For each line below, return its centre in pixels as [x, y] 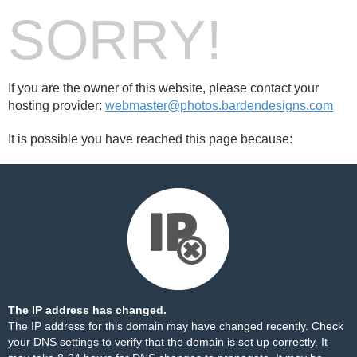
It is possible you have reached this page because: [150, 139]
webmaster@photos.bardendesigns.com [219, 106]
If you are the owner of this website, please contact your [163, 88]
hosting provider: [57, 106]
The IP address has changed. [87, 310]
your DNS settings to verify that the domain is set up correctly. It [168, 342]
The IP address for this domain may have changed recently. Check [176, 326]
